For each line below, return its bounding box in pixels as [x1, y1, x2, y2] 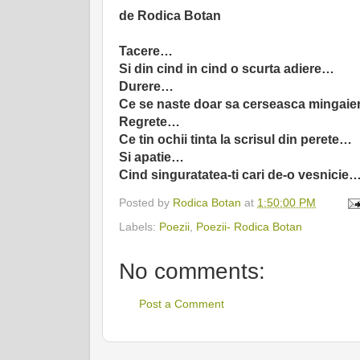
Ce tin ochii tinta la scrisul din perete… [119, 133, 352, 147]
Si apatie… [119, 150, 184, 165]
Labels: [119, 219, 159, 233]
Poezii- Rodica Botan [196, 219, 302, 233]
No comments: [119, 258, 265, 284]
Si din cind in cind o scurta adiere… [119, 62, 334, 76]
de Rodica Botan [119, 9, 221, 23]
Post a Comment [139, 297, 224, 310]
